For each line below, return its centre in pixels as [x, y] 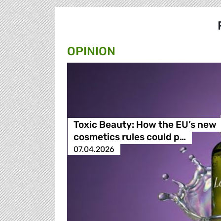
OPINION [91, 52]
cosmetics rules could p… [129, 137]
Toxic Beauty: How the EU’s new [145, 125]
